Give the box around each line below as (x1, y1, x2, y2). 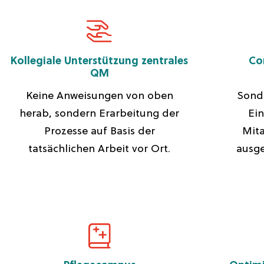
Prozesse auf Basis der (44, 126, 155, 138)
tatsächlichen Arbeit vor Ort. (28, 143, 171, 156)
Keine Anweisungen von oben (25, 90, 173, 103)
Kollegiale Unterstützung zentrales (11, 55, 189, 68)
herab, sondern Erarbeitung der (19, 108, 180, 120)
